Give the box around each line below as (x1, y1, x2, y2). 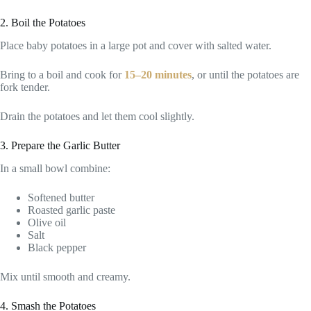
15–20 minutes (124, 69, 192, 81)
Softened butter (28, 191, 94, 203)
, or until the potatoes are (192, 69, 299, 81)
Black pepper (28, 241, 86, 253)
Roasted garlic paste (28, 203, 115, 216)
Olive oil (28, 216, 66, 228)
